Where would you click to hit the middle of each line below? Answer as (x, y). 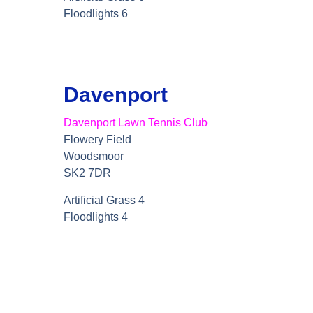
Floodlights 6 (96, 14)
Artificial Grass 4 (104, 200)
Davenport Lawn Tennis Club (136, 123)
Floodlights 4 (96, 217)
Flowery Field (98, 140)
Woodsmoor (94, 156)
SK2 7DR (88, 173)
